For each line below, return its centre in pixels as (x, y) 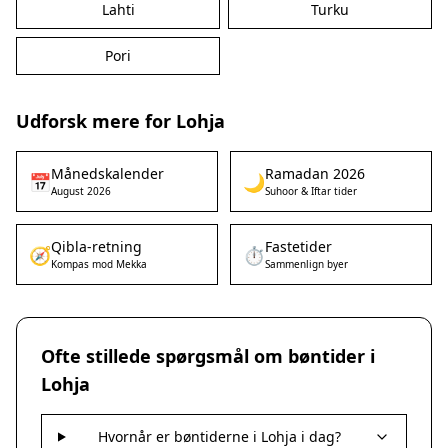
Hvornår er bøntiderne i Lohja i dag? (219, 436)
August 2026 (81, 191)
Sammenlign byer (306, 264)
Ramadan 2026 (315, 173)
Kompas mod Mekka (99, 264)
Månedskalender (107, 173)
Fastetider (298, 246)
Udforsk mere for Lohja (120, 121)
